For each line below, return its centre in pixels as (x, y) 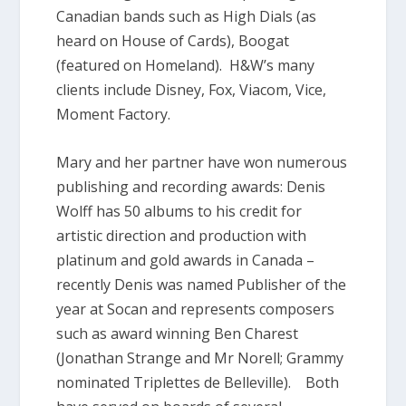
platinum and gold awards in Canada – (186, 260)
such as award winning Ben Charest (178, 333)
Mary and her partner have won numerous (202, 162)
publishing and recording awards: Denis (191, 186)
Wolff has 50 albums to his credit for (179, 211)
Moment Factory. (114, 114)
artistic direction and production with (182, 235)
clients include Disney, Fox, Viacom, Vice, (192, 90)
